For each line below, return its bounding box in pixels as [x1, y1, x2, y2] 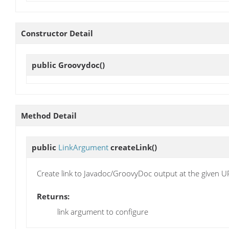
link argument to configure [57, 207, 148, 217]
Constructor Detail [21, 28, 93, 38]
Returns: [37, 191, 70, 202]
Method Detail [21, 110, 77, 121]
